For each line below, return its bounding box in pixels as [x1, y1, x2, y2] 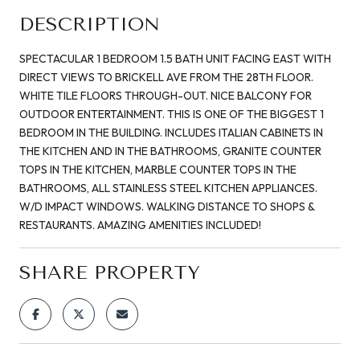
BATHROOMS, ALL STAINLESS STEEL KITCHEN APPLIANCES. [19, 180, 317, 195]
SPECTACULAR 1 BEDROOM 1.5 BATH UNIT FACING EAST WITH [19, 51, 331, 66]
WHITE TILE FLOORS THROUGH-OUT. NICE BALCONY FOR [19, 88, 312, 103]
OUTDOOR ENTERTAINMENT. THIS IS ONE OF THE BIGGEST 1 [19, 106, 324, 121]
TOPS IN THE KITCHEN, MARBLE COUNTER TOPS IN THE [19, 162, 297, 177]
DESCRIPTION [19, 12, 160, 35]
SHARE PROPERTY [19, 260, 200, 284]
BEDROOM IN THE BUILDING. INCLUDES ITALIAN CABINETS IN [19, 125, 323, 140]
